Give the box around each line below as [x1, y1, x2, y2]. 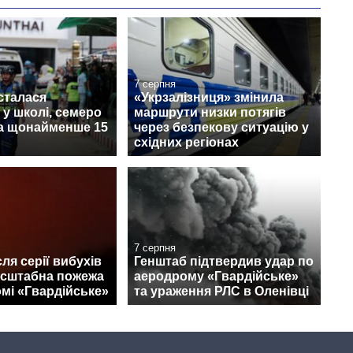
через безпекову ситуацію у [134, 120, 309, 134]
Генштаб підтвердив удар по [134, 254, 314, 268]
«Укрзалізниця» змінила [134, 90, 284, 104]
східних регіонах [134, 135, 239, 149]
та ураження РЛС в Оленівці [134, 284, 309, 298]
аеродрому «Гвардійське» [134, 269, 299, 283]
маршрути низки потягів [134, 105, 286, 119]
